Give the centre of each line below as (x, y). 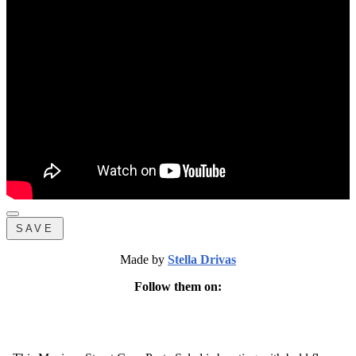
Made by (144, 259)
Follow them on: (178, 286)
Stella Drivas (202, 259)
